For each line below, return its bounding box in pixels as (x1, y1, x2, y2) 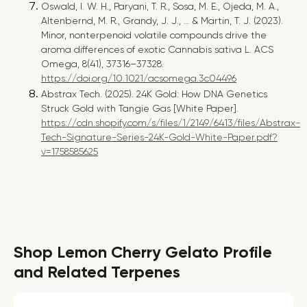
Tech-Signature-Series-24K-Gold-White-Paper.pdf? (41, 132, 278, 143)
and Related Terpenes (14, 262, 180, 282)
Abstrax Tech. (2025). (41, 88, 136, 99)
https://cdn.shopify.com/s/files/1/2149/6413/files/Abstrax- (41, 117, 300, 128)
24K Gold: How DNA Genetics (136, 88, 267, 99)
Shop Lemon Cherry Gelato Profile (14, 242, 272, 262)
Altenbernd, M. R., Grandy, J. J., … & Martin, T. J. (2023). (41, 15, 283, 26)
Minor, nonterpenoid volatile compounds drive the (41, 29, 267, 40)
